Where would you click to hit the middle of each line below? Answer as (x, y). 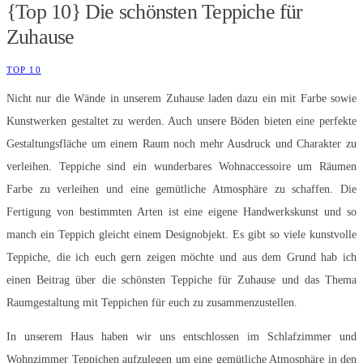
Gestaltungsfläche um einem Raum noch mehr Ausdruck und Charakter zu (181, 143)
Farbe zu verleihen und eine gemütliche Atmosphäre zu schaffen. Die (181, 189)
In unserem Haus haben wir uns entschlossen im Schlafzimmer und (181, 336)
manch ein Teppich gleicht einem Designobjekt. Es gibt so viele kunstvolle (181, 234)
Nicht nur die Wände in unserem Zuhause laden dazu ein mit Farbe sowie (181, 98)
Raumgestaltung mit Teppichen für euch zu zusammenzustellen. (154, 302)
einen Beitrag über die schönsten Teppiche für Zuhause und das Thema (181, 280)
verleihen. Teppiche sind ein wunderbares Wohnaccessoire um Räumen (181, 166)
